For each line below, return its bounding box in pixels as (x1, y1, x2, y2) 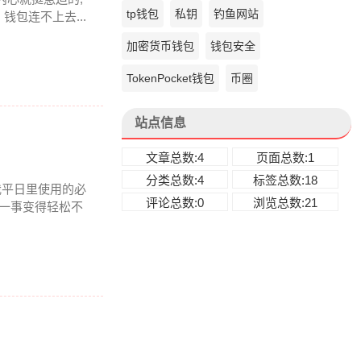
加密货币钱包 (127, 39, 194, 52)
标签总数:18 (253, 173, 317, 187)
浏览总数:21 (253, 196, 317, 210)
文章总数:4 (146, 151, 204, 164)
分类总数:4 (146, 173, 204, 187)
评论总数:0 (146, 196, 204, 210)
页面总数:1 (256, 151, 314, 164)
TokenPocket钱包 (127, 72, 214, 85)
